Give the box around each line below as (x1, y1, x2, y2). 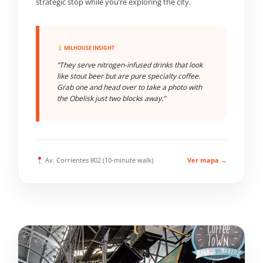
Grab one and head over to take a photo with (57, 82, 202, 92)
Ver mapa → (187, 156, 227, 164)
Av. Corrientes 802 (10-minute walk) (43, 156, 153, 164)
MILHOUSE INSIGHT (62, 45, 114, 51)
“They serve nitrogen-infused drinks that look (57, 60, 203, 70)
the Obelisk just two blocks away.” (57, 93, 166, 103)
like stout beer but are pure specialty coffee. (57, 71, 200, 81)
